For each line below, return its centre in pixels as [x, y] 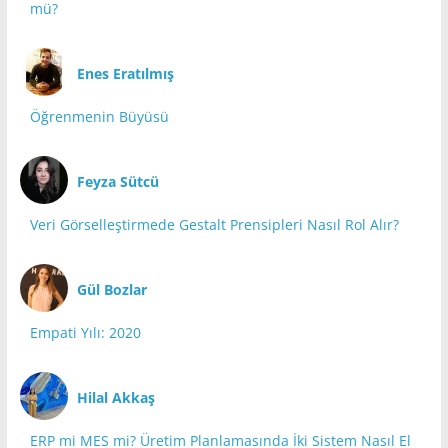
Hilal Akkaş [115, 397]
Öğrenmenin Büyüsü [99, 117]
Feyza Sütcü [117, 181]
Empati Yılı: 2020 [85, 333]
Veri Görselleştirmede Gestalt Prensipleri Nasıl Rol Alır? [214, 225]
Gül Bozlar [111, 289]
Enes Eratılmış [125, 73]
